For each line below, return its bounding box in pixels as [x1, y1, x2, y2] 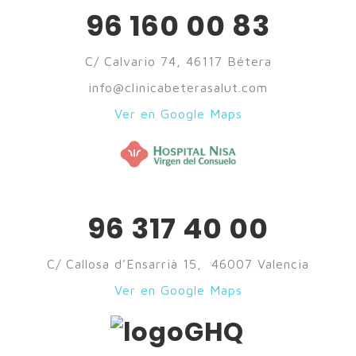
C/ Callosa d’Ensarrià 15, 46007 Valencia [47, 256, 309, 271]
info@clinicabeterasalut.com [88, 80, 268, 95]
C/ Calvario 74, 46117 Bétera [84, 54, 272, 69]
